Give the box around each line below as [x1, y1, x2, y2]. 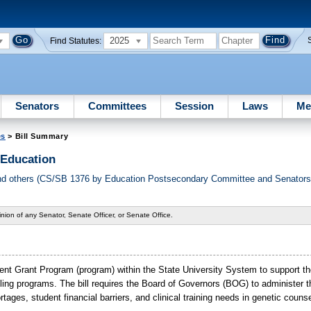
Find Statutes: [50, 36, 102, 45]
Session [174, 99, 214, 112]
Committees [87, 99, 146, 112]
